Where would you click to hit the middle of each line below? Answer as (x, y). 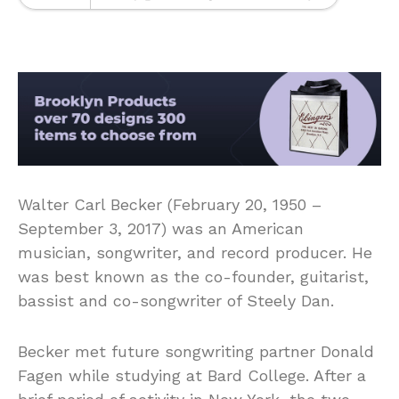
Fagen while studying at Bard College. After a (192, 376)
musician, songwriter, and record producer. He (195, 253)
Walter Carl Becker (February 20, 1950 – (170, 205)
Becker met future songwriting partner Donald (196, 352)
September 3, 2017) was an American (161, 229)
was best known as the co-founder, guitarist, (193, 277)
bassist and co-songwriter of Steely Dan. (176, 301)
